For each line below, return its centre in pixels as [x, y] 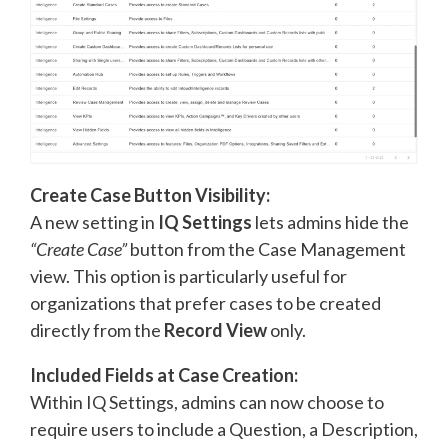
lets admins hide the [330, 221]
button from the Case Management [266, 248]
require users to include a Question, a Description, [224, 428]
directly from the [97, 329]
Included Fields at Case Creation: [164, 374]
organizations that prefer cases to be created [205, 302]
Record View [215, 329]
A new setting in [94, 221]
